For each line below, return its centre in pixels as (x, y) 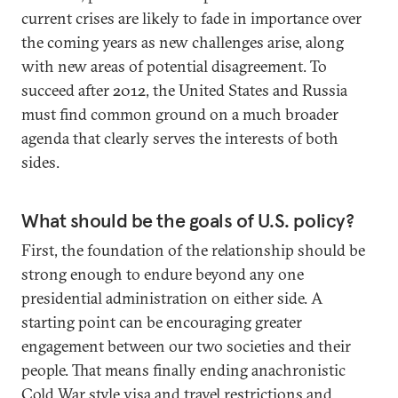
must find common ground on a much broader (180, 114)
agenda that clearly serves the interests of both (180, 138)
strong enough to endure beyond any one (163, 274)
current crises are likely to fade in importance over (191, 18)
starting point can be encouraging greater (162, 322)
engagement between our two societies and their (186, 346)
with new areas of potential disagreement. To (174, 66)
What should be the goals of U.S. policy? (188, 220)
